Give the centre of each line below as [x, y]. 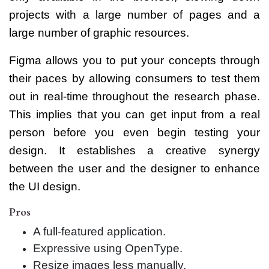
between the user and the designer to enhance [134, 168]
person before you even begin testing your [134, 132]
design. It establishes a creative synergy [134, 150]
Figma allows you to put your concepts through [134, 60]
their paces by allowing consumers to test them [134, 78]
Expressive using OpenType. [108, 248]
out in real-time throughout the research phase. [134, 96]
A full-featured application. [99, 231]
